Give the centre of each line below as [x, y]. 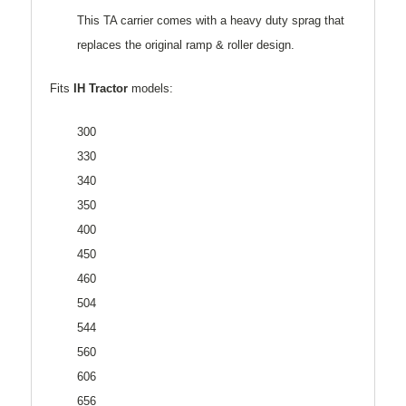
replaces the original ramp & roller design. [186, 45]
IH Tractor [102, 89]
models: [152, 89]
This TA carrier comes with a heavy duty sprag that [211, 21]
